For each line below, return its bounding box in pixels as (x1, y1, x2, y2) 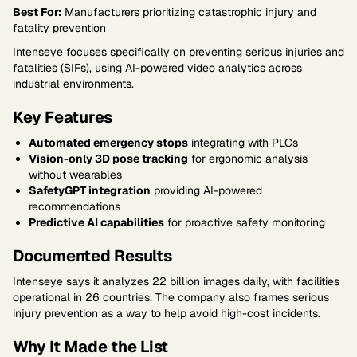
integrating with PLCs (188, 135, 298, 150)
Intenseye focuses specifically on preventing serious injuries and (13, 45, 344, 59)
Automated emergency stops (29, 135, 188, 150)
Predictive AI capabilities (29, 215, 164, 229)
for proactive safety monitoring (164, 215, 325, 229)
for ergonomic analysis (188, 151, 308, 166)
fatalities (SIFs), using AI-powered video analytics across (13, 61, 302, 75)
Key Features (13, 107, 112, 127)
